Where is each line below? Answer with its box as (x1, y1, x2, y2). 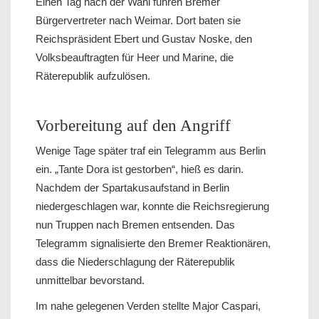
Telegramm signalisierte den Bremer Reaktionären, (36, 236, 271, 249)
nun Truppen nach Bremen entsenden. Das (36, 218, 235, 231)
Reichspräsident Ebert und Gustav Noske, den (36, 32, 252, 45)
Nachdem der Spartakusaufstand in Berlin (36, 181, 229, 194)
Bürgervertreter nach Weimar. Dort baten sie (36, 14, 241, 26)
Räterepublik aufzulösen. (36, 69, 150, 82)
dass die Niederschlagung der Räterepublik (36, 255, 235, 268)
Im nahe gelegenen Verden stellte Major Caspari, (36, 299, 261, 312)
